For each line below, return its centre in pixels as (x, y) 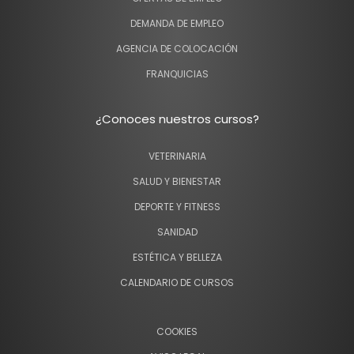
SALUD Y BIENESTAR (177, 181)
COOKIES (177, 331)
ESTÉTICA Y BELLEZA (177, 257)
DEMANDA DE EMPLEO (177, 23)
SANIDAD (177, 232)
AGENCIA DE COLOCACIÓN (177, 49)
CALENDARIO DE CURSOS (177, 282)
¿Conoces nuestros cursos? (177, 119)
